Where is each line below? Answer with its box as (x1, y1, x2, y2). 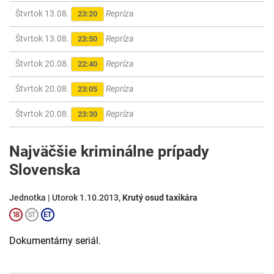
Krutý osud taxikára (122, 193, 198, 203)
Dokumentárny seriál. (9, 235, 101, 247)
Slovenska (9, 161, 80, 179)
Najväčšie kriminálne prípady (9, 143, 209, 161)
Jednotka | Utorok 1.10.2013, (9, 193, 122, 203)
